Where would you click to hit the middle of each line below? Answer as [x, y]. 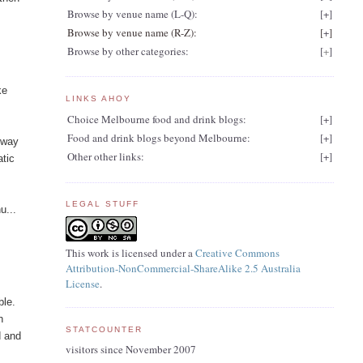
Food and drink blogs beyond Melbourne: [158, 138]
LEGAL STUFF [102, 204]
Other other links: [105, 157]
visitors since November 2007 [130, 349]
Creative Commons [237, 252]
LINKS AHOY [98, 98]
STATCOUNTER [104, 329]
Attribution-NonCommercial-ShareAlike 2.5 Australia [183, 268]
